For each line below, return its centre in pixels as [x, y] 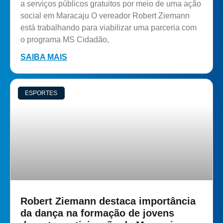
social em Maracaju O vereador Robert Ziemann [105, 15]
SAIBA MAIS [44, 57]
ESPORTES [41, 93]
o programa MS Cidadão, [65, 39]
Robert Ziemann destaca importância [108, 201]
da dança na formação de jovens [97, 213]
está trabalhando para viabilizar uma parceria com [109, 27]
